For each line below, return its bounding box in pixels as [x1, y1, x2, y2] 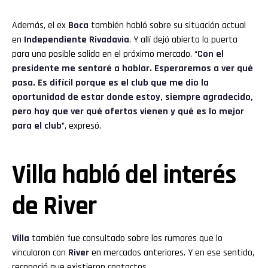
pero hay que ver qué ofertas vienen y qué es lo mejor [12, 105, 244, 118]
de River [12, 190, 96, 224]
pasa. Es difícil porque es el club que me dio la [12, 77, 209, 90]
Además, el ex [12, 19, 68, 32]
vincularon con [12, 246, 68, 260]
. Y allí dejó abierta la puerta [129, 33, 237, 47]
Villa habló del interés [12, 159, 236, 193]
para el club [12, 120, 62, 133]
